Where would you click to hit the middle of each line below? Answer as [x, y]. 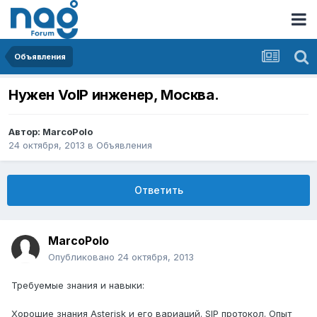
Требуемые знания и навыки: [78, 286]
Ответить [158, 190]
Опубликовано [83, 257]
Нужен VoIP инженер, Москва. [114, 95]
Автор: [25, 132]
